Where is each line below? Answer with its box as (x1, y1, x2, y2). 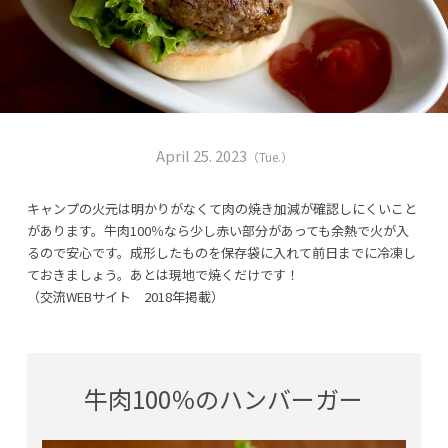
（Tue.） (246, 147, 293, 165)
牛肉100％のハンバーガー (84, 380, 364, 416)
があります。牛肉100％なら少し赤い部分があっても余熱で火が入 (26, 220, 409, 240)
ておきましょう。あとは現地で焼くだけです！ (26, 264, 299, 284)
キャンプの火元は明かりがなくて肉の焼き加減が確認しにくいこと (26, 198, 417, 218)
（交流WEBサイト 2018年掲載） (26, 286, 224, 306)
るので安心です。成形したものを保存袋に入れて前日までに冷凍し (26, 242, 416, 262)
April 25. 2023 (155, 144, 247, 166)
